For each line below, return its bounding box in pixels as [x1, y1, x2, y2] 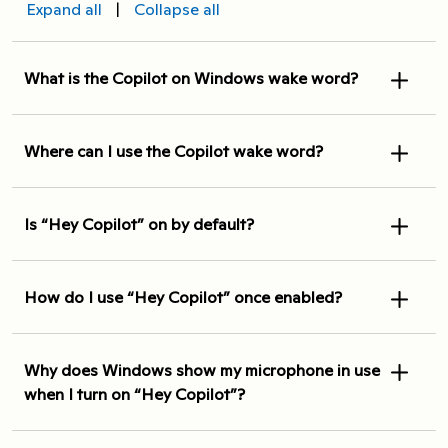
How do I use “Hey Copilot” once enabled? [24, 286, 342, 307]
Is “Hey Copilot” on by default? [24, 213, 254, 234]
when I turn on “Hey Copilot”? [24, 383, 245, 404]
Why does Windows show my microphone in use [24, 359, 380, 380]
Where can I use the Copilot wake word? [24, 140, 323, 161]
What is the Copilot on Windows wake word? [24, 67, 358, 88]
